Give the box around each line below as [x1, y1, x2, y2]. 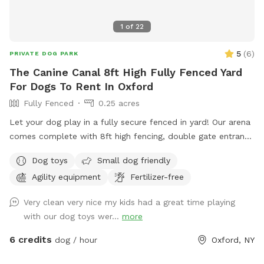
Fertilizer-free [130, 171, 184, 181]
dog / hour [52, 235, 97, 245]
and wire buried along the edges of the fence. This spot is [9, 146, 243, 156]
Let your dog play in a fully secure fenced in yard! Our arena [9, 117, 250, 127]
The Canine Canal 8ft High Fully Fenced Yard [9, 66, 242, 79]
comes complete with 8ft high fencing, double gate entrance [9, 131, 254, 141]
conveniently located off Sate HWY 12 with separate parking [9, 160, 250, 170]
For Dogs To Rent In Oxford [9, 80, 153, 93]
